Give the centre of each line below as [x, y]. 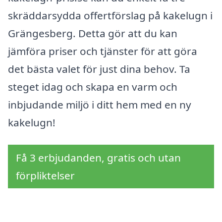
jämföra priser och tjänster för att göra [103, 51]
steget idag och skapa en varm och [93, 86]
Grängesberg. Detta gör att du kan [93, 33]
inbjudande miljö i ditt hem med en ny [100, 104]
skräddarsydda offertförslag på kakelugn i [110, 15]
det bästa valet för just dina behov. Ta [99, 69]
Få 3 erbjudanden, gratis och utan [98, 158]
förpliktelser [45, 176]
